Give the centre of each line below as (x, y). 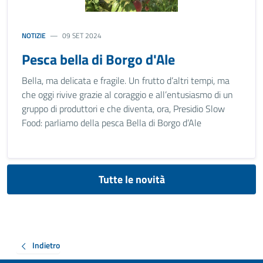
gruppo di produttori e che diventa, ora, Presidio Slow (123, 109)
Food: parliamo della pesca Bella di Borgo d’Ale (112, 123)
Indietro (46, 245)
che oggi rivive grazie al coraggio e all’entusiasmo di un (127, 95)
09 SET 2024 (82, 36)
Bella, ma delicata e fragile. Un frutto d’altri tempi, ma (126, 80)
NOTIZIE (34, 36)
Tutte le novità (131, 179)
